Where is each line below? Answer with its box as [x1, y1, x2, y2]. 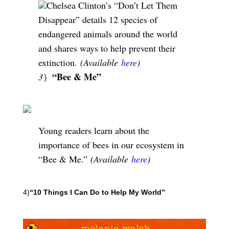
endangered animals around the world [38, 28, 177, 40]
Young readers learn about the [38, 124, 149, 136]
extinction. [38, 56, 77, 68]
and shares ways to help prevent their [38, 42, 175, 54]
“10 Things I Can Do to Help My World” [29, 188, 165, 196]
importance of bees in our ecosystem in [38, 139, 184, 151]
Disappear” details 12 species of [38, 13, 157, 26]
